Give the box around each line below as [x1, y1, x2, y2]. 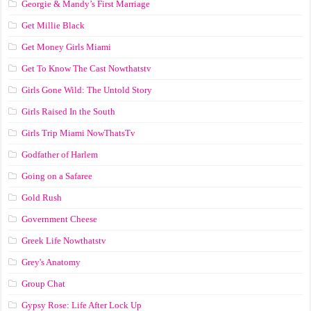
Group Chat [22, 278, 66, 289]
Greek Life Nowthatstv [22, 235, 107, 246]
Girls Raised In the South [22, 106, 116, 117]
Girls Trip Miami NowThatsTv [22, 128, 136, 139]
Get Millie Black [22, 20, 85, 31]
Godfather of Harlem [22, 149, 99, 160]
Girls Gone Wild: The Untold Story [22, 85, 153, 96]
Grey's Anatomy [22, 257, 81, 268]
